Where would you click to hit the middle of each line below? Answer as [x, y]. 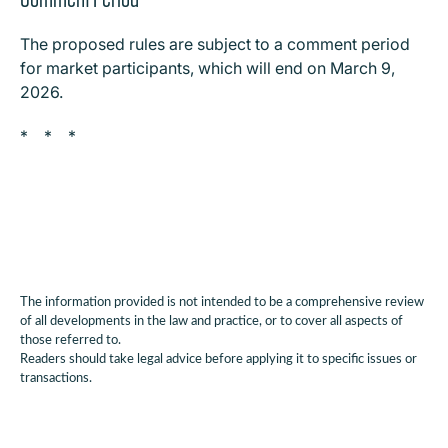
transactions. [56, 378]
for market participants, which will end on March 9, [207, 68]
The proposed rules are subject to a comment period [215, 44]
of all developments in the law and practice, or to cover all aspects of [211, 321]
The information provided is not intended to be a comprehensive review [222, 302]
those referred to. [70, 340]
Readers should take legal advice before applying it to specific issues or [218, 359]
